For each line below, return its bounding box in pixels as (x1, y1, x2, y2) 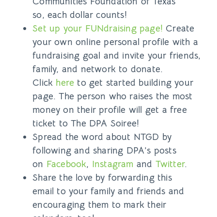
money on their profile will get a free (32, 104, 187, 116)
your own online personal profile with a (32, 36, 198, 48)
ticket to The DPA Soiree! (32, 117, 139, 130)
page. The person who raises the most (32, 90, 193, 103)
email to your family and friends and (32, 185, 185, 198)
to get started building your (77, 77, 194, 89)
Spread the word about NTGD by (32, 131, 171, 143)
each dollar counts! (47, 9, 127, 21)
